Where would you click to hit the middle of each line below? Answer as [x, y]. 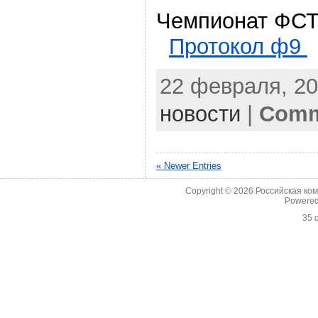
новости [200, 114]
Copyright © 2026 [221, 191]
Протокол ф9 [238, 47]
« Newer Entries [188, 166]
